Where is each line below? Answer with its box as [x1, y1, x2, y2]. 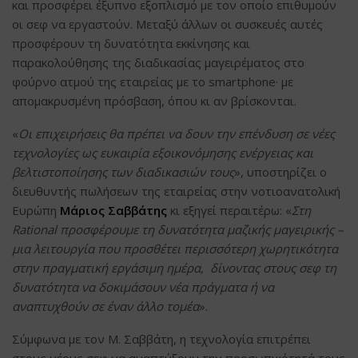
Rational [12, 221, 57, 238]
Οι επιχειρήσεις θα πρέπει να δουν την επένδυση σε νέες [18, 125, 335, 142]
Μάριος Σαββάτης [60, 202, 167, 219]
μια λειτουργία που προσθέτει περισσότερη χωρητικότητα [12, 241, 338, 257]
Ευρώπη [12, 202, 60, 219]
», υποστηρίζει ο [234, 164, 327, 181]
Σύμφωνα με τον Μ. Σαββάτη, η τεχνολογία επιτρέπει [12, 331, 311, 348]
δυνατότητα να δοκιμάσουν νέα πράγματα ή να [12, 279, 274, 296]
